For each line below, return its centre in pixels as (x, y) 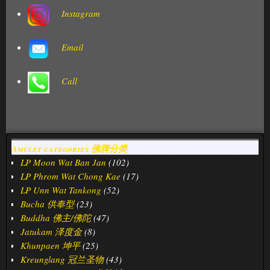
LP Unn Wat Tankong (61, 190)
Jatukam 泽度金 (51, 232)
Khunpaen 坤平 (50, 246)
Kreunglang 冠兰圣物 (62, 259)
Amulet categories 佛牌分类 (69, 148)
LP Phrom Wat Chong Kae (71, 176)
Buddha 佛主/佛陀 (56, 218)
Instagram (80, 14)
